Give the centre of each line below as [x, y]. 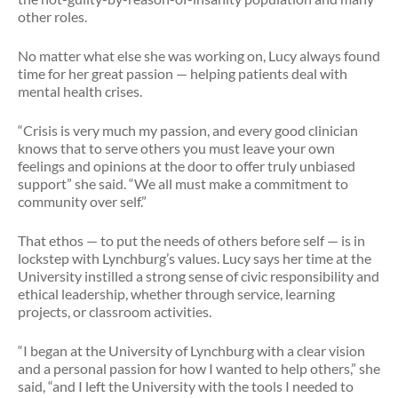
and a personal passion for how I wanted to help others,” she [199, 368]
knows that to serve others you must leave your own [176, 148]
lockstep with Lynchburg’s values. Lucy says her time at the [195, 258]
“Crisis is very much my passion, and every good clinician [188, 130]
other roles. [52, 16]
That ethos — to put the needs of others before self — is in [191, 240]
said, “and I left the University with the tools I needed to [186, 386]
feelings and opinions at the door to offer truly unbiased [187, 166]
